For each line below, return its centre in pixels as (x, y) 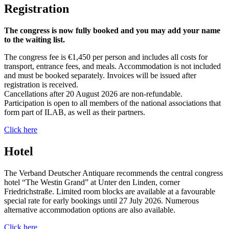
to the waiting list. (35, 40)
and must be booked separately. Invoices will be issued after (100, 76)
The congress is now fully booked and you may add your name (112, 31)
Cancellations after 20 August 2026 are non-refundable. (93, 94)
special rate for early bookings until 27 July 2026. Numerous (101, 201)
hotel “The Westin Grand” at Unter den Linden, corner (92, 182)
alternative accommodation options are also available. (90, 210)
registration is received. (41, 85)
